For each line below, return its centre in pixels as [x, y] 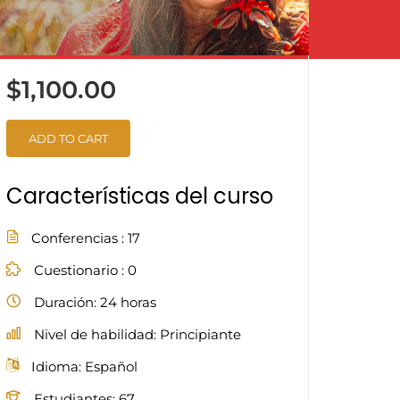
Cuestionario [78, 270]
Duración [64, 302]
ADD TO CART [68, 138]
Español [111, 367]
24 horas [128, 302]
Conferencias [76, 238]
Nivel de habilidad [94, 334]
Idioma [55, 367]
